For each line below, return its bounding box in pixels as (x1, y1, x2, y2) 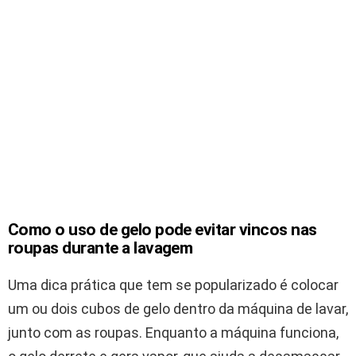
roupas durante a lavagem (8, 238, 193, 257)
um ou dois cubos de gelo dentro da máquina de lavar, (8, 300, 348, 317)
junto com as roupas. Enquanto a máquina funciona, (8, 323, 339, 341)
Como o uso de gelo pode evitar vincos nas (8, 219, 317, 239)
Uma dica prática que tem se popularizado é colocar (8, 276, 339, 293)
